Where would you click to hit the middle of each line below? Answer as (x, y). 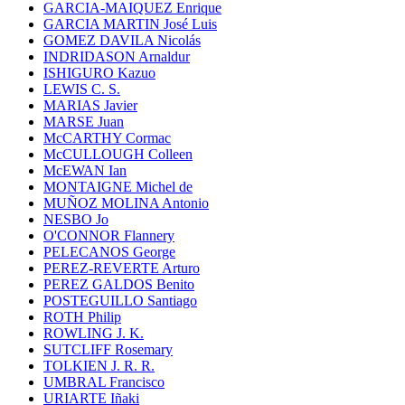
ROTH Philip (82, 316)
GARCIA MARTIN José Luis (130, 24)
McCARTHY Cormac (107, 137)
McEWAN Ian (85, 170)
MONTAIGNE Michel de (118, 186)
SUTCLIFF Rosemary (108, 349)
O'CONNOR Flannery (109, 235)
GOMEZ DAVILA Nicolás (122, 40)
